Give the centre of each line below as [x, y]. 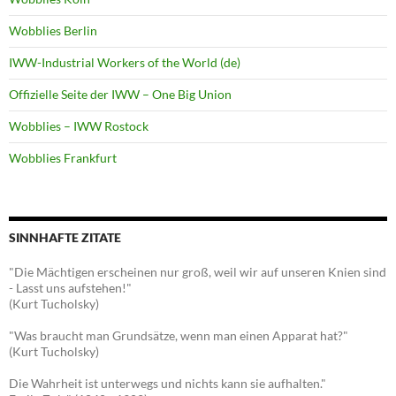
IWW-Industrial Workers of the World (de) [125, 63]
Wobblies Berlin [53, 31]
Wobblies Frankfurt [63, 158]
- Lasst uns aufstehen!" [70, 288]
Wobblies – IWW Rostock [79, 126]
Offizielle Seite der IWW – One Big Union [120, 95]
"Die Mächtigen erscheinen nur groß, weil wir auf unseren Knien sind [198, 272]
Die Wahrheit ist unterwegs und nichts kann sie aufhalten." [168, 384]
